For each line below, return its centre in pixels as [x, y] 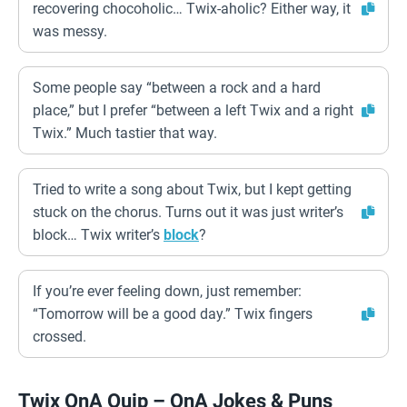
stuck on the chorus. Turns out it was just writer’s [188, 212]
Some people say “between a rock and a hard [177, 88]
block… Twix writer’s [98, 235]
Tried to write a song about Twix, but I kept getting [192, 189]
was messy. [70, 31]
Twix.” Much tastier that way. [125, 133]
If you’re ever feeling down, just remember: [167, 291]
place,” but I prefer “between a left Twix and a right [193, 110]
